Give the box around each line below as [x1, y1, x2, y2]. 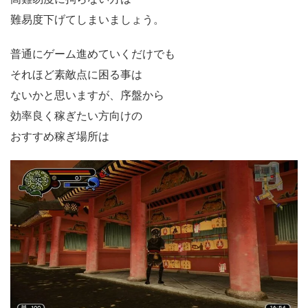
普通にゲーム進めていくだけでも [10, 47, 175, 61]
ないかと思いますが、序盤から [10, 88, 164, 102]
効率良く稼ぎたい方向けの [10, 109, 142, 123]
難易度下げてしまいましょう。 [10, 12, 164, 27]
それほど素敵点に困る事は [10, 67, 142, 82]
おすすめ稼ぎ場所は [10, 129, 109, 144]
